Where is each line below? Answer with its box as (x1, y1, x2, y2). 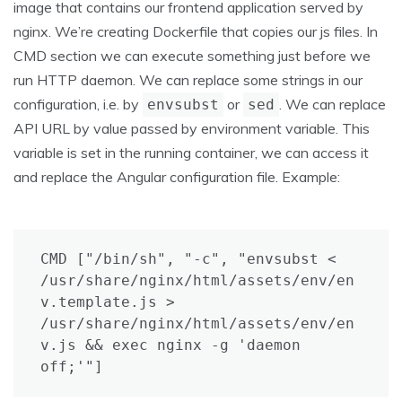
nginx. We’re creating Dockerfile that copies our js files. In (13, 22, 378, 41)
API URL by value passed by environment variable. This (13, 119, 370, 138)
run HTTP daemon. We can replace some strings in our (13, 71, 363, 90)
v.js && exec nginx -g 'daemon (40, 336, 301, 354)
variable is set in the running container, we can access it (13, 144, 369, 162)
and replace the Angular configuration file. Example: (13, 168, 340, 187)
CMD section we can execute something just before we (13, 47, 371, 66)
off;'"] (40, 358, 103, 376)
